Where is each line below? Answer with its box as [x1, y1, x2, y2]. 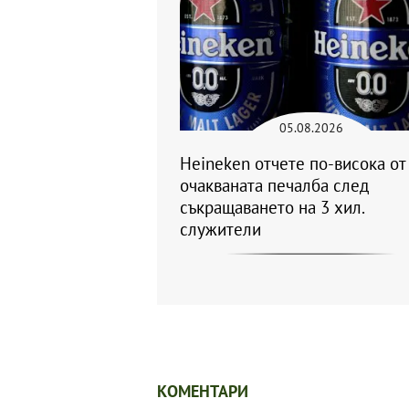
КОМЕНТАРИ [157, 381, 248, 403]
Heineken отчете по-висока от [180, 152, 405, 175]
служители [180, 218, 261, 241]
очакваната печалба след [180, 174, 369, 197]
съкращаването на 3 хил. [180, 196, 364, 219]
